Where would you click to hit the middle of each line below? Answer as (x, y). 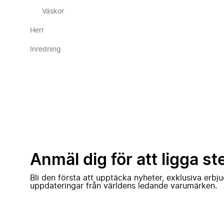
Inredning (45, 49)
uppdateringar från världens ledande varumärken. (123, 186)
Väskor (53, 11)
